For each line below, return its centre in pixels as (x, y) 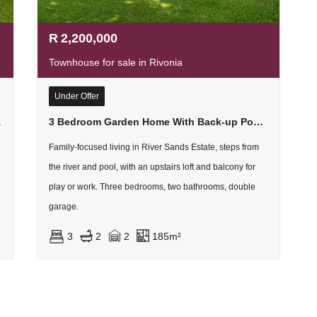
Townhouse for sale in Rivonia (115, 62)
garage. (63, 206)
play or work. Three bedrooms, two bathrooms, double (152, 186)
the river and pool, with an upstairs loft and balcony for (152, 167)
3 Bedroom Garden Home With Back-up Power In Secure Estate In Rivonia (258, 121)
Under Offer (76, 96)
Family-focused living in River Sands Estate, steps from (154, 147)
